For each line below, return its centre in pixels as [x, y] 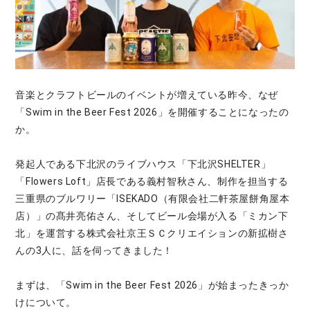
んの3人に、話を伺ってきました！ [94, 250]
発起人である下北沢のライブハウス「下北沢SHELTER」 [143, 164]
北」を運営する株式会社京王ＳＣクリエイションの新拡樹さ [152, 233]
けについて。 [46, 302]
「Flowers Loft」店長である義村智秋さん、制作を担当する [152, 181]
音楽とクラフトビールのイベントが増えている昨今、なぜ [147, 94]
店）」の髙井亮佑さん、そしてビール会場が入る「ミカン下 [152, 216]
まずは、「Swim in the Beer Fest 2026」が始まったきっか [152, 285]
